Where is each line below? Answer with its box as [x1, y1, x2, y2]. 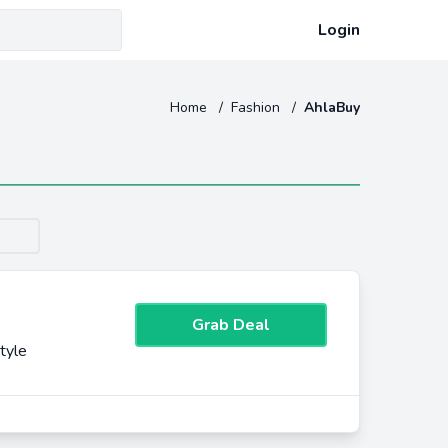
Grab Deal [192, 314, 270, 336]
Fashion [231, 98, 284, 117]
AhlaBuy [304, 98, 360, 117]
